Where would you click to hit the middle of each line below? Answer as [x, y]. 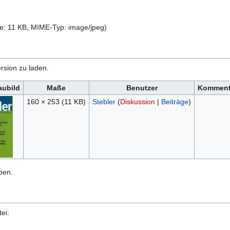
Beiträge [175, 101]
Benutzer [142, 88]
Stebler [104, 101]
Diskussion [137, 101]
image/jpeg [86, 27]
